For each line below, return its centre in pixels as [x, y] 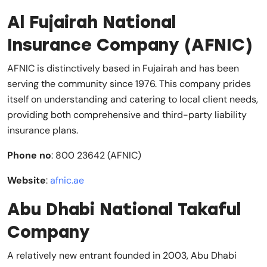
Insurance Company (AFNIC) [130, 44]
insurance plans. [43, 130]
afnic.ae [67, 180]
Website [27, 180]
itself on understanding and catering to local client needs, [133, 99]
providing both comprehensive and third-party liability [127, 114]
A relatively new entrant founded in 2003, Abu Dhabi [122, 255]
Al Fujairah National [91, 22]
